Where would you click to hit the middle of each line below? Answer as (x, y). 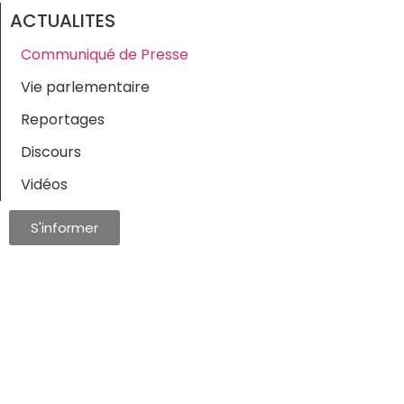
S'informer (64, 227)
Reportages (63, 119)
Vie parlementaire (85, 87)
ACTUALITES (63, 20)
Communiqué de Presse (105, 54)
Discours (51, 151)
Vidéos (44, 184)
